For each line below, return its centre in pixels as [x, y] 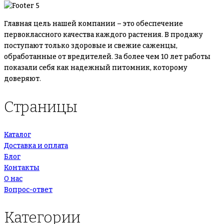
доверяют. [22, 78]
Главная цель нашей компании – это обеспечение [93, 23]
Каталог [17, 134]
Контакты [22, 167]
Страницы [41, 107]
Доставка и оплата [36, 145]
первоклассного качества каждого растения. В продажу [103, 34]
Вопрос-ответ [28, 189]
